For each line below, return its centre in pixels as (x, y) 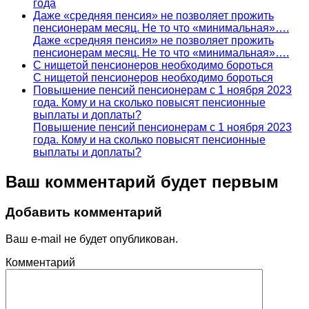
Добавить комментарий (84, 212)
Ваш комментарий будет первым (142, 181)
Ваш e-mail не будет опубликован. (92, 239)
